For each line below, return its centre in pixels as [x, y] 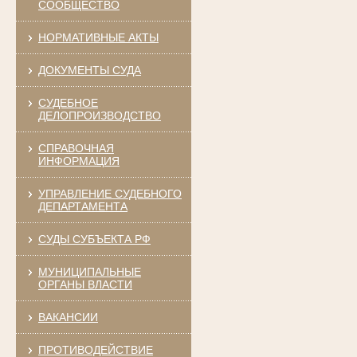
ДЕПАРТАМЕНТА [82, 206]
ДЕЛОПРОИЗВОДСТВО [99, 115]
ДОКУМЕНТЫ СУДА [89, 70]
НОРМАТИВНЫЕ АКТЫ [98, 37]
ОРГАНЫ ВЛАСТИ [85, 284]
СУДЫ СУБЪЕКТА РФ [94, 239]
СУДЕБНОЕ [68, 102]
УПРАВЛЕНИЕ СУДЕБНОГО [110, 193]
